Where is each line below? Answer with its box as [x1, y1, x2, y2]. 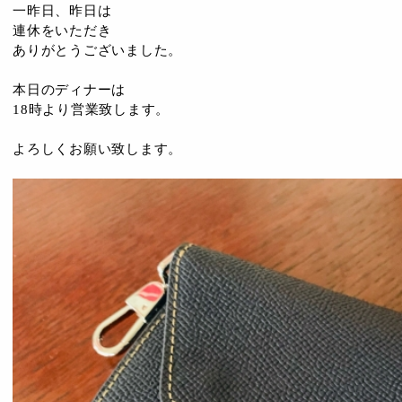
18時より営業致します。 [13, 101, 170, 117]
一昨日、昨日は [13, 3, 112, 18]
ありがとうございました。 [13, 42, 182, 57]
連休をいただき [13, 22, 112, 38]
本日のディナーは [13, 82, 126, 97]
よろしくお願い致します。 [13, 141, 182, 156]
